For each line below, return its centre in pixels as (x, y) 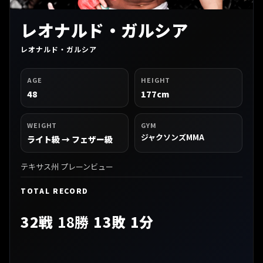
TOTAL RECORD (55, 190)
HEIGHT (156, 80)
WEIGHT (42, 125)
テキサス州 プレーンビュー (67, 166)
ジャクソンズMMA (173, 137)
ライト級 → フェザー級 (70, 139)
